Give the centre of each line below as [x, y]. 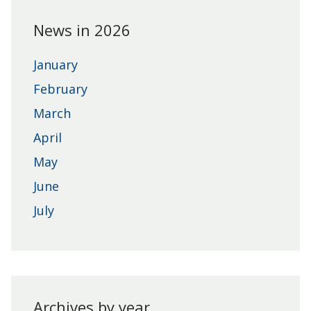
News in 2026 [82, 30]
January [56, 65]
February [60, 89]
